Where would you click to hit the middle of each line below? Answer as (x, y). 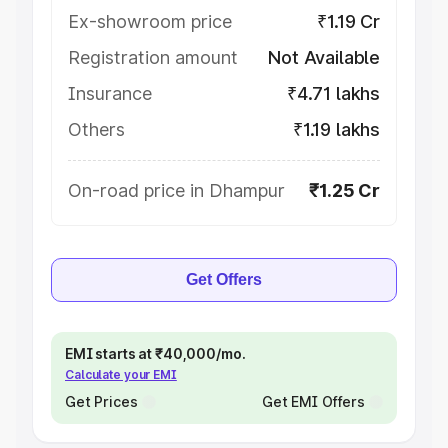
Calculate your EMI (121, 374)
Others (96, 129)
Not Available (324, 57)
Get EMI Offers (313, 401)
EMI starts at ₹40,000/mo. (155, 353)
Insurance (110, 93)
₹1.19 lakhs (336, 129)
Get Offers (224, 279)
